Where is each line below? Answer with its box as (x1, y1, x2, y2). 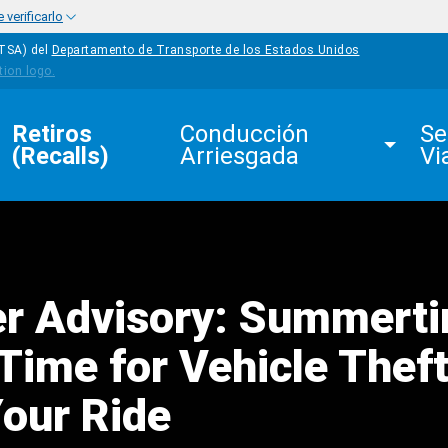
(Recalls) (12, 142, 109, 170)
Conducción (180, 120, 316, 148)
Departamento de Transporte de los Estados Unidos (51, 43, 360, 58)
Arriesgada (180, 142, 300, 170)
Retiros (12, 120, 98, 148)
